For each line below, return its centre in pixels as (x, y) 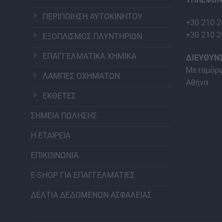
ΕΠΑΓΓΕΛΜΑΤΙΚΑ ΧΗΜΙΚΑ (89, 56)
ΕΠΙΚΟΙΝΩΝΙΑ (55, 156)
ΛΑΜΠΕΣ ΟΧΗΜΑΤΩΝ (81, 76)
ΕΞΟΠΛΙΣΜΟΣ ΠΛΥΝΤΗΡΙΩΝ (92, 37)
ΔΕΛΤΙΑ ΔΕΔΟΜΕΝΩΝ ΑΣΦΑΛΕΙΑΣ (91, 195)
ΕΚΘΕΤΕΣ (59, 96)
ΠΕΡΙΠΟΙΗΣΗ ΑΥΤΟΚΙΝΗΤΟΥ (93, 17)
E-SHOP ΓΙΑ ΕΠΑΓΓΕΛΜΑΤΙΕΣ (83, 175)
